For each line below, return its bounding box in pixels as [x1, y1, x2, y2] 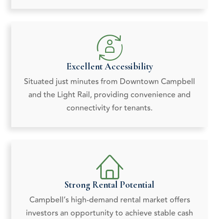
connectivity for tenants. [66, 102, 153, 114]
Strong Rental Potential [65, 179, 154, 191]
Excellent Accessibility [66, 61, 153, 72]
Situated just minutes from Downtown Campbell [24, 76, 195, 88]
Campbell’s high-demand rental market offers [29, 194, 190, 206]
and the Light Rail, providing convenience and [28, 89, 191, 101]
